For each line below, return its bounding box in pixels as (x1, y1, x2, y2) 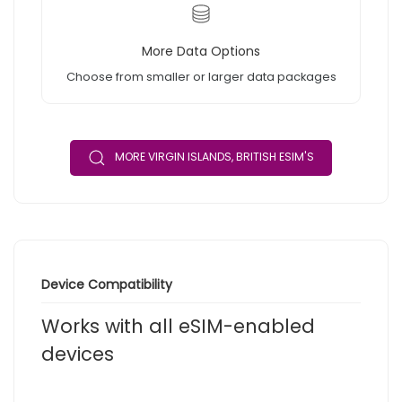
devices (41, 341, 114, 368)
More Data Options (142, 42, 260, 61)
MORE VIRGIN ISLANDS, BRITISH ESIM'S (115, 149, 314, 165)
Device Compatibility (41, 275, 172, 294)
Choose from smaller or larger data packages (66, 68, 336, 86)
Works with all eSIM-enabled (41, 313, 315, 340)
